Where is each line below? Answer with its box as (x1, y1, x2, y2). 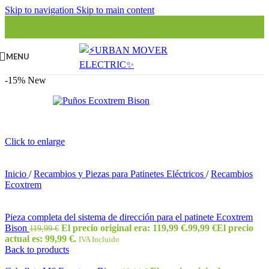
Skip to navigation (5, 5, 76, 15)
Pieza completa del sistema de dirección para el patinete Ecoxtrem (5, 212, 253, 222)
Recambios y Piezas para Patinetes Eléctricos (34, 169, 206, 179)
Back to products (5, 244, 69, 255)
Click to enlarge (5, 136, 65, 147)
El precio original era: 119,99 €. (61, 223, 188, 233)
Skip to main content (76, 5, 154, 15)
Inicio (5, 169, 29, 179)
